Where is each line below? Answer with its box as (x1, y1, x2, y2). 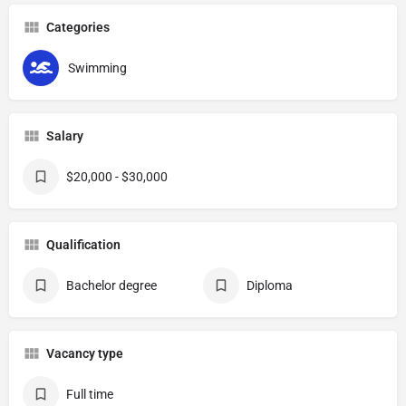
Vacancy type (46, 346, 123, 361)
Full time (66, 387, 113, 401)
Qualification (46, 237, 121, 252)
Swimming (68, 61, 127, 75)
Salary (46, 129, 83, 143)
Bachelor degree (66, 278, 157, 293)
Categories (46, 20, 110, 34)
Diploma (246, 278, 293, 293)
